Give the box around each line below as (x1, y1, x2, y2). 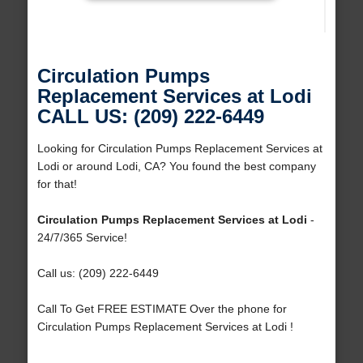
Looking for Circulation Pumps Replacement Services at (36, 142, 322, 156)
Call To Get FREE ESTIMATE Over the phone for (36, 302, 287, 316)
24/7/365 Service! (36, 231, 127, 245)
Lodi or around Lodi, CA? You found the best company (36, 160, 316, 173)
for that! (36, 177, 77, 191)
